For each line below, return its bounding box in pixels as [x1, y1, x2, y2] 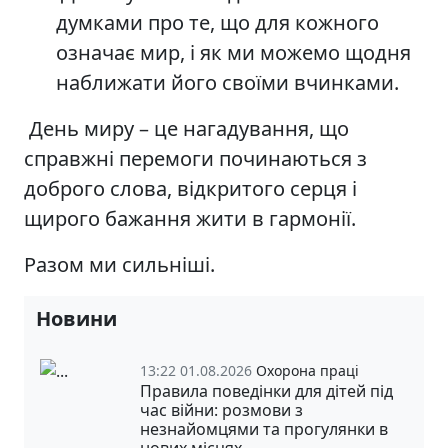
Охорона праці [256, 360, 359, 380]
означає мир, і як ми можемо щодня [56, 38, 411, 66]
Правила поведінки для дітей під [140, 379, 393, 402]
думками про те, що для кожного [56, 8, 379, 36]
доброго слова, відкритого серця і [24, 174, 357, 202]
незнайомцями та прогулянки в [140, 417, 388, 440]
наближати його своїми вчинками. [56, 68, 399, 96]
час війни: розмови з [140, 398, 303, 421]
